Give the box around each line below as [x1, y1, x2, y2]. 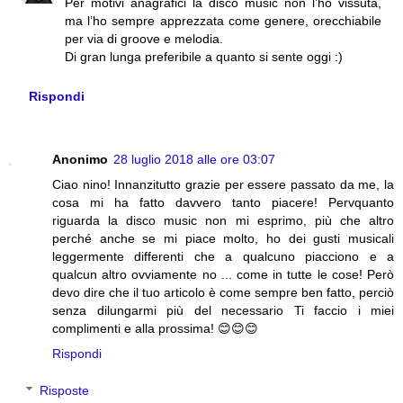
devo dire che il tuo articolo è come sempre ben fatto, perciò [52, 284, 394, 300]
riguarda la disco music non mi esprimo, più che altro [52, 212, 394, 228]
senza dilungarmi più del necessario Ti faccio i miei [52, 302, 394, 318]
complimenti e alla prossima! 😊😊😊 [52, 320, 258, 336]
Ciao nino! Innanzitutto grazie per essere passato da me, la [52, 176, 394, 192]
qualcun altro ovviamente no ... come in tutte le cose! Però [52, 266, 394, 282]
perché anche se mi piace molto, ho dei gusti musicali [52, 230, 394, 246]
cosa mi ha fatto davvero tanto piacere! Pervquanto [52, 194, 394, 210]
